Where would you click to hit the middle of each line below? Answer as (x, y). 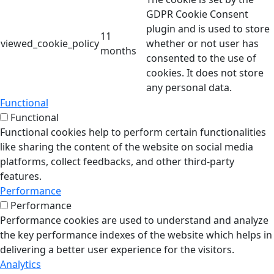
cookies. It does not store (205, 73)
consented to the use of (201, 58)
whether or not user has (202, 43)
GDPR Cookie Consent (197, 14)
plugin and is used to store (208, 29)
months (118, 51)
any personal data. (189, 87)
